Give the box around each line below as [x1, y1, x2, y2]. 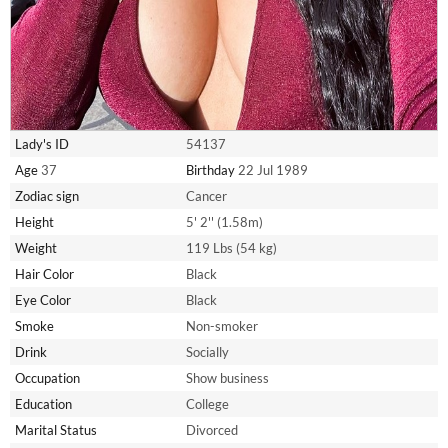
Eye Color [15, 291, 71, 308]
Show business [186, 369, 269, 386]
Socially [186, 343, 229, 360]
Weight [15, 239, 57, 256]
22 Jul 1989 [235, 161, 308, 178]
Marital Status [15, 421, 97, 438]
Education [15, 395, 72, 412]
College [186, 395, 229, 412]
